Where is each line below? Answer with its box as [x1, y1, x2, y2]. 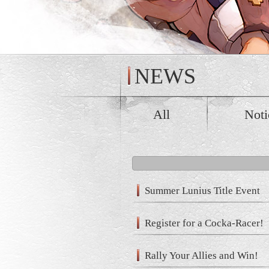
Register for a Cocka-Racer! [145, 217, 264, 229]
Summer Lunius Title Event [145, 185, 260, 196]
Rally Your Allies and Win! [145, 250, 258, 261]
